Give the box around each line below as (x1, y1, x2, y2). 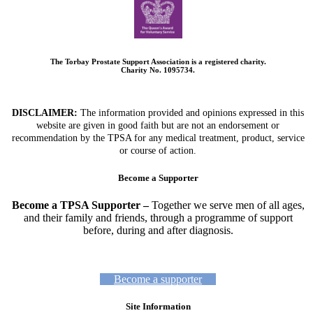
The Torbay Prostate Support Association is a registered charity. (50, 57, 266, 66)
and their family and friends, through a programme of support (23, 212, 293, 224)
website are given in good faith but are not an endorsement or (36, 119, 279, 131)
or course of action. (119, 145, 196, 156)
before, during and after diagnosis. (82, 224, 233, 237)
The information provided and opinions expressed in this (78, 107, 304, 118)
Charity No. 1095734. (121, 65, 195, 74)
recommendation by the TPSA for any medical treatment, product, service (11, 132, 305, 143)
